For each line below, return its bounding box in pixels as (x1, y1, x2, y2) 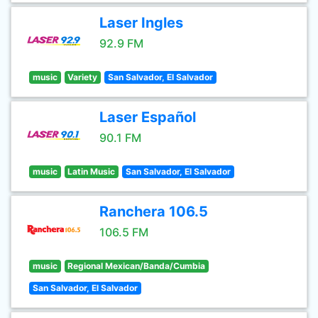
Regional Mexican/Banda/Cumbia (67, 261, 206, 271)
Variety (67, 72, 98, 82)
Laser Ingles (99, 14, 183, 31)
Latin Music (67, 166, 116, 177)
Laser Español (99, 109, 196, 126)
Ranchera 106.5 (99, 203, 208, 220)
